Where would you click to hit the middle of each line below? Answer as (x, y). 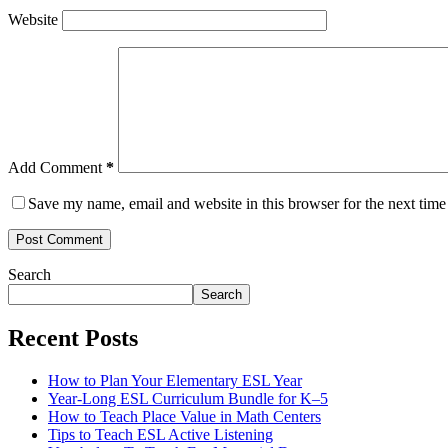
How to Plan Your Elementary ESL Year (175, 380)
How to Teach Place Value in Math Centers (184, 416)
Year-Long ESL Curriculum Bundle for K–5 (188, 398)
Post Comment (59, 239)
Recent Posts (73, 337)
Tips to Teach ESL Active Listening (160, 434)
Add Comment (55, 167)
